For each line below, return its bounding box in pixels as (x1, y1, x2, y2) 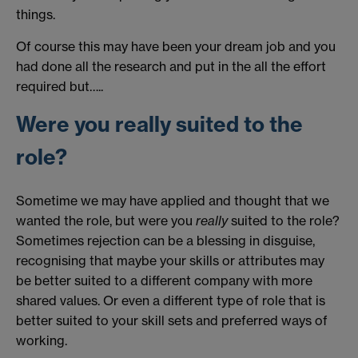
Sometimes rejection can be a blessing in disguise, (16, 232, 315, 249)
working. (16, 332, 67, 348)
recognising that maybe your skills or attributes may (16, 252, 324, 268)
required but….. (16, 78, 103, 94)
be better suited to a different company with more (16, 272, 312, 288)
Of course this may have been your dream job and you (16, 38, 336, 54)
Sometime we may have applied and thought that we (16, 192, 329, 209)
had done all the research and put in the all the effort (16, 58, 326, 74)
